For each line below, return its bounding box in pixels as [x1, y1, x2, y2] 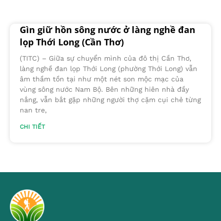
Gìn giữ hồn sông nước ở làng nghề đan [20, 24, 195, 36]
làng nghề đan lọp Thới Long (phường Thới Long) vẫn [20, 65, 197, 73]
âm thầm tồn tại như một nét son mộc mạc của [20, 75, 184, 83]
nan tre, [20, 106, 47, 114]
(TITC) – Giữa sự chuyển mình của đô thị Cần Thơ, [20, 54, 191, 63]
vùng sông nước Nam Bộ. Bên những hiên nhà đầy [20, 85, 189, 94]
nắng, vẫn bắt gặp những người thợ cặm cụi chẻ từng [20, 96, 201, 104]
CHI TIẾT [20, 123, 45, 131]
